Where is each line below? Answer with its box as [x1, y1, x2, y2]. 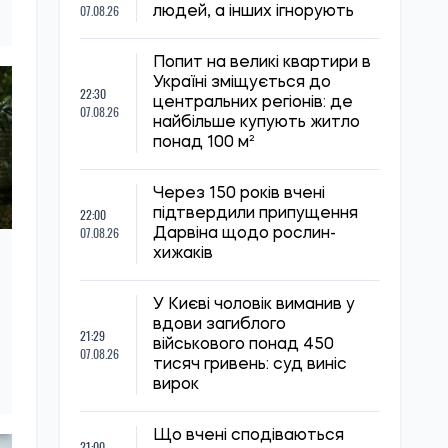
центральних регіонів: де [153, 95, 353, 111]
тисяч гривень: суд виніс [153, 357, 347, 373]
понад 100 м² [153, 135, 254, 151]
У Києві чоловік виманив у [153, 297, 355, 313]
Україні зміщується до [153, 75, 331, 91]
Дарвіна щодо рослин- [153, 226, 336, 242]
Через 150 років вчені [153, 186, 325, 202]
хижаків [153, 246, 213, 262]
